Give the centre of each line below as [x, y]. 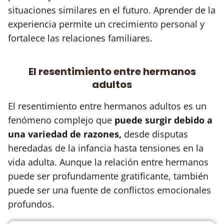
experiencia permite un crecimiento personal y [106, 24]
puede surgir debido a [163, 120]
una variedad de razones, [65, 134]
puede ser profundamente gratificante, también [108, 176]
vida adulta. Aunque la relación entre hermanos [108, 162]
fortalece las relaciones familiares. [80, 38]
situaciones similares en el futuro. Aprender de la [112, 10]
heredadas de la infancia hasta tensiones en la [106, 148]
